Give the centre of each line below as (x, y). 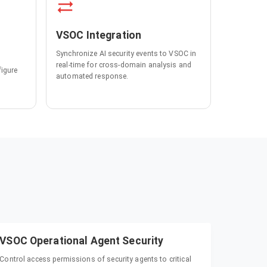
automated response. (92, 77)
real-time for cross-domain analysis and (124, 65)
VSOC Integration (99, 35)
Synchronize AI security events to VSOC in (126, 54)
